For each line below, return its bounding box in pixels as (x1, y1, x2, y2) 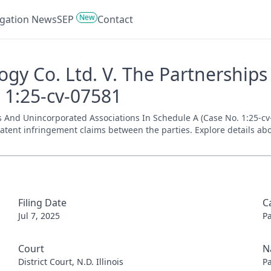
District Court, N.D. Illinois (18, 256, 123, 267)
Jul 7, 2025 (18, 210, 60, 221)
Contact (97, 13, 133, 26)
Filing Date (18, 196, 67, 209)
